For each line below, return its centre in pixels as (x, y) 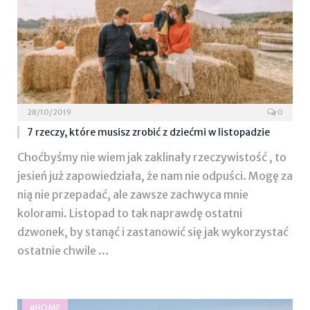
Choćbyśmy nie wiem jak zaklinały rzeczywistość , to (152, 157)
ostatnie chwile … (63, 251)
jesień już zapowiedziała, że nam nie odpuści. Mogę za (155, 176)
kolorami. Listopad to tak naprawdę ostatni (130, 213)
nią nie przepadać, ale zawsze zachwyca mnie (133, 195)
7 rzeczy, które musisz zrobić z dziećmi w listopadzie (148, 133)
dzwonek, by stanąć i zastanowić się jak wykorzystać (153, 232)
